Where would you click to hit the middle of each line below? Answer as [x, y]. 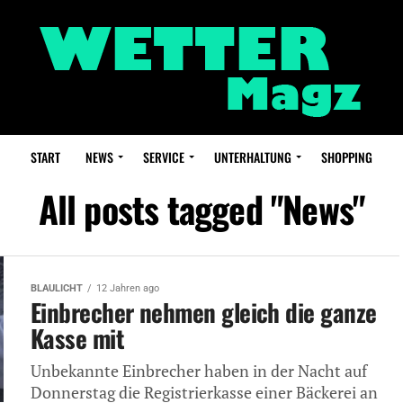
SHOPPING [347, 157]
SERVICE [164, 157]
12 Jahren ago [128, 288]
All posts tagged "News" [201, 209]
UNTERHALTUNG [253, 157]
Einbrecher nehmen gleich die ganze [204, 312]
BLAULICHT [57, 288]
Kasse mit [78, 338]
